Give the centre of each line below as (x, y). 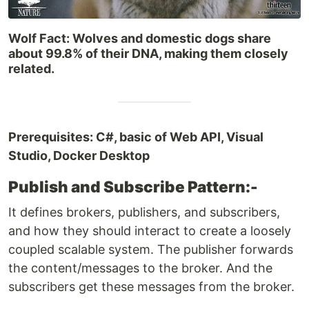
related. (31, 69)
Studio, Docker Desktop (79, 156)
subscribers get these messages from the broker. (151, 287)
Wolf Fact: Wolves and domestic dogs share (140, 39)
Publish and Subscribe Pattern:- (133, 187)
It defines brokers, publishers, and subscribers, (144, 212)
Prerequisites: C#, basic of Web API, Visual (136, 137)
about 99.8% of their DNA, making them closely (148, 54)
